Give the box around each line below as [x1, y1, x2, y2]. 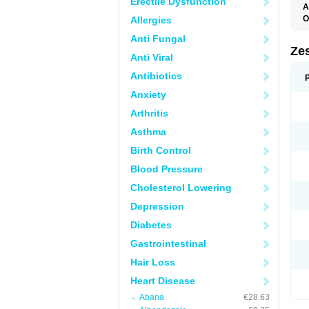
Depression [130, 201, 184, 212]
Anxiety [130, 89, 166, 100]
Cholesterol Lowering [130, 182, 232, 193]
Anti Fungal [130, 33, 186, 44]
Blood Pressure [130, 163, 203, 175]
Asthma [130, 126, 166, 137]
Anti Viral [130, 52, 173, 63]
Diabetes [130, 219, 172, 230]
